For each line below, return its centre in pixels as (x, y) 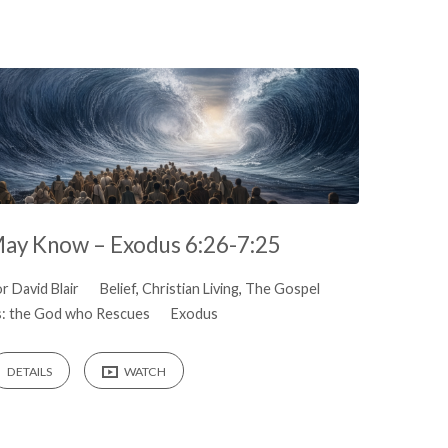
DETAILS (30, 371)
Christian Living (190, 289)
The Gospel (282, 289)
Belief (117, 289)
